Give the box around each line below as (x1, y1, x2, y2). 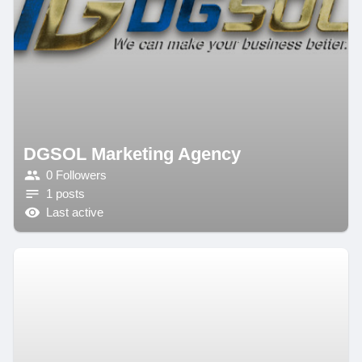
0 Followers (45, 169, 107, 182)
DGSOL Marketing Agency (23, 143, 241, 164)
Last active (45, 206, 103, 219)
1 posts (45, 187, 85, 200)
